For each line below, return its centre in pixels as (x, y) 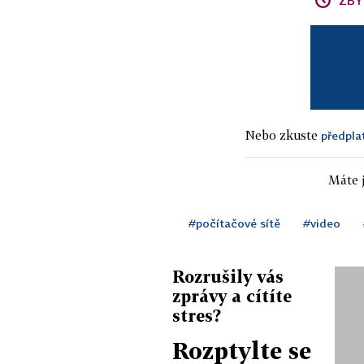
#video (322, 223)
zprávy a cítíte (232, 296)
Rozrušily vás (228, 276)
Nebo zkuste (283, 135)
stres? (197, 315)
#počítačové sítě (234, 223)
